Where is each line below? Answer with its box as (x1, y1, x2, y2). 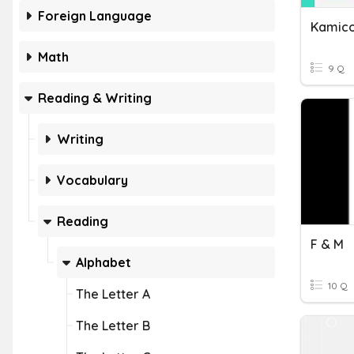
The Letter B (76, 318, 150, 333)
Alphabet (76, 254, 131, 270)
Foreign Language (38, 8, 152, 24)
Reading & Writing (38, 90, 152, 106)
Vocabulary (57, 172, 128, 188)
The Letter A (76, 286, 150, 302)
